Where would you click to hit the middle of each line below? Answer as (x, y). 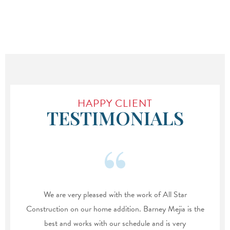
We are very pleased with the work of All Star (115, 195)
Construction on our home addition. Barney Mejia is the (115, 209)
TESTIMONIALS (115, 118)
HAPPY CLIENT (115, 103)
